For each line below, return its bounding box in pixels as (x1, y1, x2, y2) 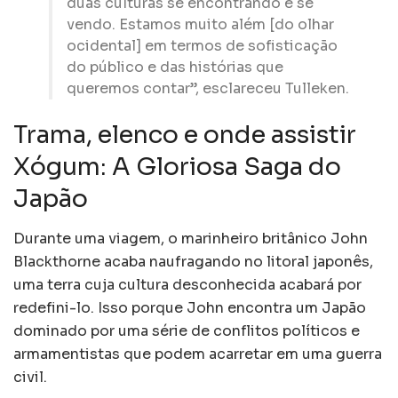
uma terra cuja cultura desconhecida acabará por (13, 275, 362, 295)
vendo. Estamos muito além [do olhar (67, 14, 334, 34)
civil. (13, 368, 47, 387)
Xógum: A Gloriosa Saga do (13, 152, 341, 183)
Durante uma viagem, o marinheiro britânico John (13, 229, 368, 249)
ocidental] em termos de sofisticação (67, 36, 338, 55)
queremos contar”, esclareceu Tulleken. (67, 78, 349, 98)
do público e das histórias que (67, 57, 283, 76)
